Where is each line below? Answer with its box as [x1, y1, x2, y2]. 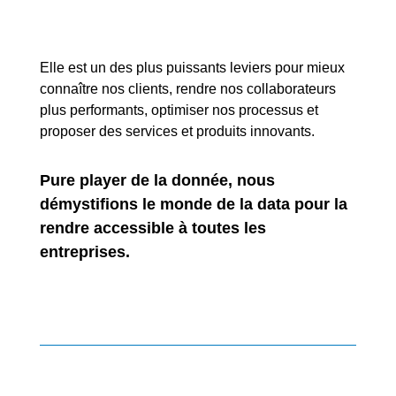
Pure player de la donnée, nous [39, 171, 275, 189]
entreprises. [39, 242, 130, 261]
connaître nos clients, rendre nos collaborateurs [39, 80, 336, 96]
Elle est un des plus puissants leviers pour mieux [39, 59, 345, 75]
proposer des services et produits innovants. [39, 123, 315, 139]
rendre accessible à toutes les [39, 218, 266, 237]
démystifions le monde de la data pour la [39, 194, 347, 213]
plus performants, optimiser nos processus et [39, 102, 318, 118]
